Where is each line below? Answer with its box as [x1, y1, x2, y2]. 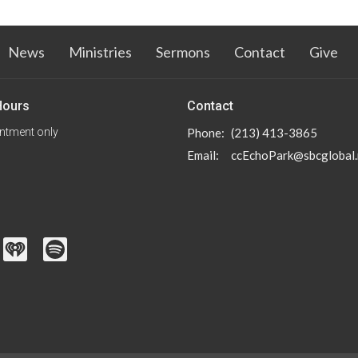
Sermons [156, 43, 210, 62]
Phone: [187, 125, 225, 140]
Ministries [69, 43, 132, 62]
